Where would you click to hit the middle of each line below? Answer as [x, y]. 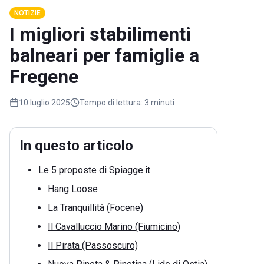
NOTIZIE [27, 13]
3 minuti [159, 103]
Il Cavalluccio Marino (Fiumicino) [114, 227]
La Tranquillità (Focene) [95, 208]
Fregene [44, 77]
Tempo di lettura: [111, 103]
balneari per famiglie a [104, 56]
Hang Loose [73, 189]
